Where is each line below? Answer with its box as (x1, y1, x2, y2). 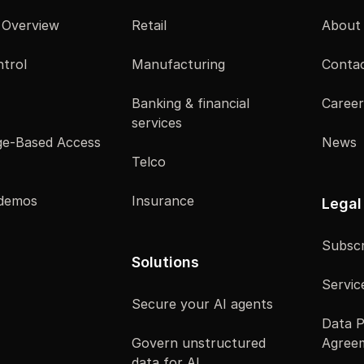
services (132, 114, 182, 131)
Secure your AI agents (132, 295, 273, 312)
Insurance (132, 192, 194, 209)
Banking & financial (132, 94, 249, 111)
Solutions (132, 253, 199, 271)
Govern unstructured (132, 334, 266, 351)
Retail (132, 16, 167, 33)
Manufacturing (132, 55, 225, 72)
